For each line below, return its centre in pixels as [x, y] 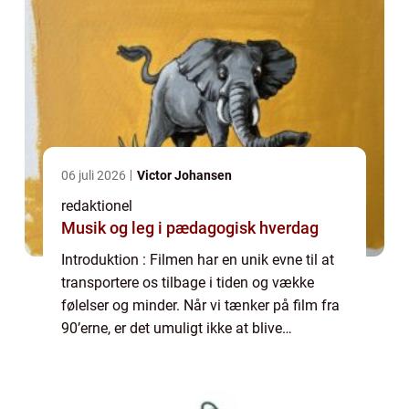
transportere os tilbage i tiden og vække [188, 282]
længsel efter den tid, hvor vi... [157, 373]
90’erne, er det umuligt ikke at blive [172, 328]
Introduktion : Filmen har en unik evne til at [198, 259]
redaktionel [97, 205]
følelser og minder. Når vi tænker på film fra [200, 305]
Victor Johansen [184, 175]
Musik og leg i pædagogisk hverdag [190, 227]
